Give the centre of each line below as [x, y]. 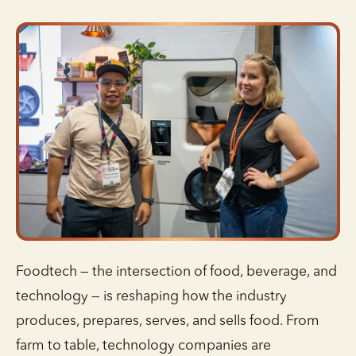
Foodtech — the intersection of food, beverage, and [176, 272]
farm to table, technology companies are [143, 346]
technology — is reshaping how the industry [151, 296]
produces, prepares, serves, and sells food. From [168, 321]
